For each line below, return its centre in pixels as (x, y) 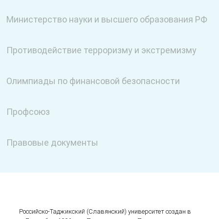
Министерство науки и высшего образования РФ (107, 19)
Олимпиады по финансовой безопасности (93, 81)
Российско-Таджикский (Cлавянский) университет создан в (105, 211)
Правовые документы (53, 142)
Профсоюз (28, 112)
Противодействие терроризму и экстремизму (102, 50)
